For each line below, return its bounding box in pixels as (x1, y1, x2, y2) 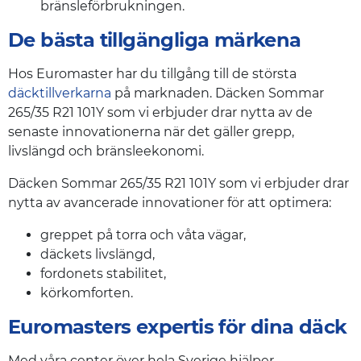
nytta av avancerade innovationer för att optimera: (8, 195, 331, 211)
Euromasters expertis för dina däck (8, 315, 347, 339)
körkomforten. (40, 285, 133, 301)
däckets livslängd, (40, 247, 155, 263)
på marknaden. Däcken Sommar (111, 85, 324, 102)
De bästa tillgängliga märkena (8, 28, 301, 52)
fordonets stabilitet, (40, 266, 166, 282)
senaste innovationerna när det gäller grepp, (8, 124, 294, 140)
